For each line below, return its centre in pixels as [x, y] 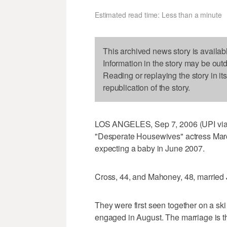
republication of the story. [147, 88]
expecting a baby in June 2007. [150, 148]
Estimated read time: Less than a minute [158, 15]
